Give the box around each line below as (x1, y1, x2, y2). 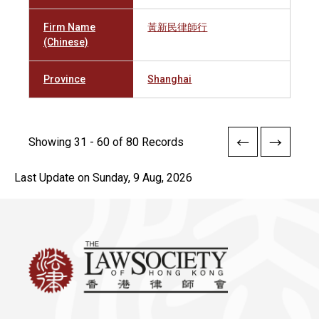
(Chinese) (43, 36, 88, 48)
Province (43, 73, 85, 85)
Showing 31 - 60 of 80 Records (28, 135, 184, 149)
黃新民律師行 (147, 21, 208, 33)
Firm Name (43, 21, 95, 33)
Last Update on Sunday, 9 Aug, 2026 (14, 171, 192, 184)
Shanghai (147, 73, 192, 85)
